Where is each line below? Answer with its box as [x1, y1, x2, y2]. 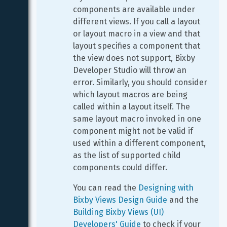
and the [167, 195, 201, 205]
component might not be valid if [73, 126, 195, 136]
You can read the [73, 183, 138, 193]
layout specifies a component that [73, 41, 202, 51]
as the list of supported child [73, 150, 183, 160]
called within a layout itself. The [73, 102, 192, 111]
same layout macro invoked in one [73, 114, 203, 124]
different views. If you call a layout [73, 17, 202, 26]
